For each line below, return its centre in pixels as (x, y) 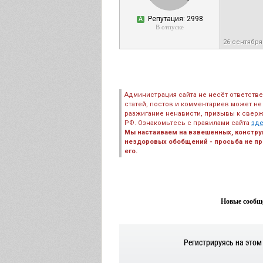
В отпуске (170, 27)
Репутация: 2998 (174, 19)
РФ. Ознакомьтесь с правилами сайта (188, 123)
